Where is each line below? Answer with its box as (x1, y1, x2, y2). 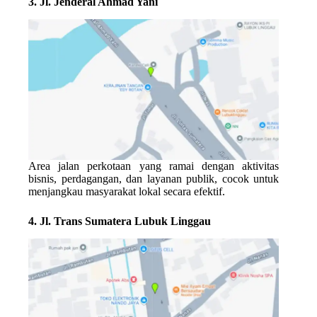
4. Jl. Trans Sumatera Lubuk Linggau (28, 215, 211, 228)
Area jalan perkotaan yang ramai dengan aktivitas (28, 160, 279, 173)
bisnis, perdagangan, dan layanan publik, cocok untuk (28, 173, 279, 185)
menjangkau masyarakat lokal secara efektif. (28, 185, 225, 198)
